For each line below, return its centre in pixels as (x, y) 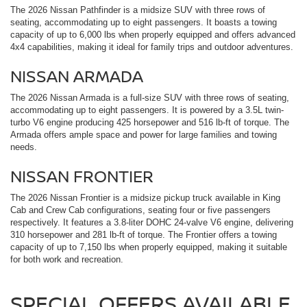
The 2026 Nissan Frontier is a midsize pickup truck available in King (145, 197)
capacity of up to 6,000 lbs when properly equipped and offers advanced (153, 34)
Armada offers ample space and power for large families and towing (144, 134)
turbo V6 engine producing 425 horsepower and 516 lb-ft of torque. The (150, 122)
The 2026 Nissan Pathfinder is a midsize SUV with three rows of (138, 10)
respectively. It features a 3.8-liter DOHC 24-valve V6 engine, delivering (152, 222)
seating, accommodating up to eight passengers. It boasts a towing (144, 22)
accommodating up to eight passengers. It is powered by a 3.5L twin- (147, 110)
